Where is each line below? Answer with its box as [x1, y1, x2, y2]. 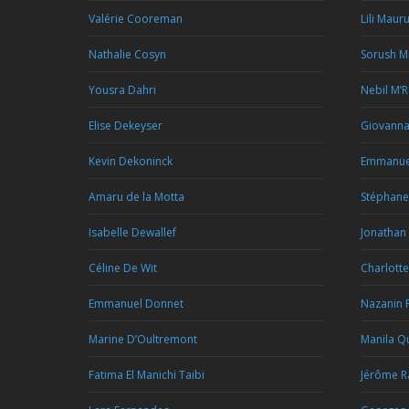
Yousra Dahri [89, 82, 156, 98]
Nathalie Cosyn [89, 47, 166, 62]
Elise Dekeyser [89, 118, 163, 133]
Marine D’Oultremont [89, 331, 197, 347]
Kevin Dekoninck [89, 153, 173, 169]
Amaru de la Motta [89, 189, 184, 204]
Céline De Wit [89, 260, 157, 276]
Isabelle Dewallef [89, 225, 176, 240]
